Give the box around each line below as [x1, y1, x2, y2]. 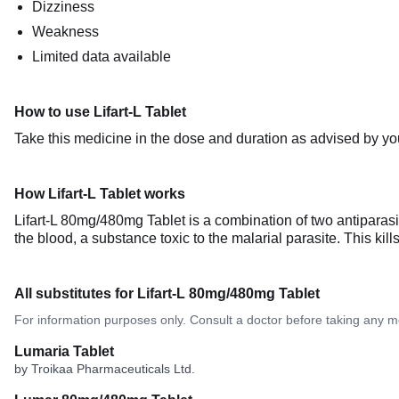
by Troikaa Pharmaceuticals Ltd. [14, 362, 195, 376]
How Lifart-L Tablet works [14, 186, 185, 201]
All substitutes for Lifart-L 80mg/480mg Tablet [14, 286, 320, 301]
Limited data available [32, 49, 171, 64]
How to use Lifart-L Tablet [14, 104, 186, 119]
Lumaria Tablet [14, 344, 114, 359]
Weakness [32, 24, 99, 39]
